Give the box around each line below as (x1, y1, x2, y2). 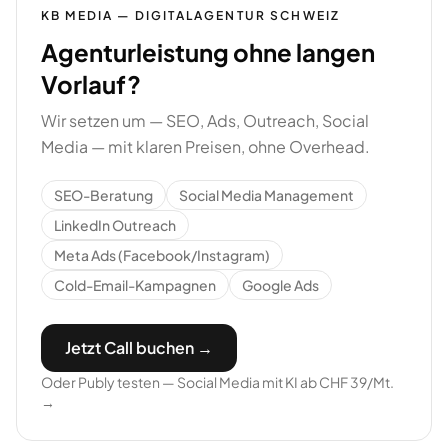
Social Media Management (179, 186, 354, 204)
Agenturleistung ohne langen (41, 37, 375, 67)
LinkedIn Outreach (54, 216, 176, 234)
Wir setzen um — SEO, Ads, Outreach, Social (41, 110, 369, 131)
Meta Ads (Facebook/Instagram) (54, 246, 270, 264)
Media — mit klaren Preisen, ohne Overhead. (41, 136, 370, 157)
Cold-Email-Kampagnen (54, 276, 216, 294)
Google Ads (242, 276, 319, 294)
